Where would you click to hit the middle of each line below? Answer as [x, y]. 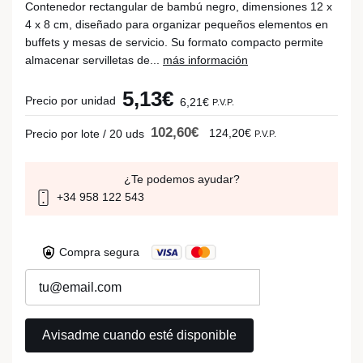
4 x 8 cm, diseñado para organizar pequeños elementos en [177, 24]
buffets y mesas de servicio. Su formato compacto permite [174, 42]
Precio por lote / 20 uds [85, 134]
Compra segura [99, 252]
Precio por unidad [70, 100]
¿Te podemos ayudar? [181, 179]
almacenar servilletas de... [94, 60]
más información [205, 60]
